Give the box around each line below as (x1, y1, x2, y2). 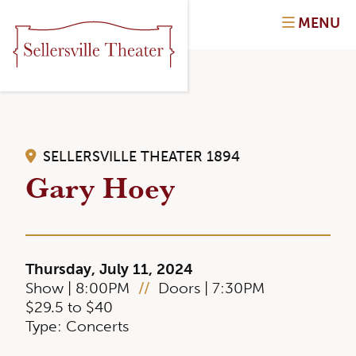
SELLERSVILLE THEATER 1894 (39, 148, 240, 165)
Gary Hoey (25, 164, 175, 208)
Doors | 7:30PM (154, 279, 265, 297)
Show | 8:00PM (25, 279, 133, 297)
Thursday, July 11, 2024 (25, 260, 193, 278)
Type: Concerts (25, 317, 129, 335)
